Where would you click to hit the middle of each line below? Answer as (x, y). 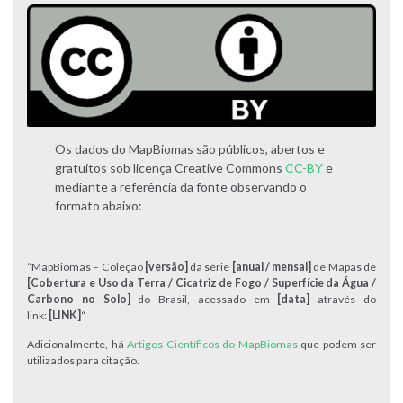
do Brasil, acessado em (204, 299)
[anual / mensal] (273, 266)
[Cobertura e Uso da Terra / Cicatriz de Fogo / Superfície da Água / (201, 282)
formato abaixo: (99, 205)
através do (347, 299)
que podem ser (336, 344)
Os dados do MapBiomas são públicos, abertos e (190, 148)
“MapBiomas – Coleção (86, 266)
